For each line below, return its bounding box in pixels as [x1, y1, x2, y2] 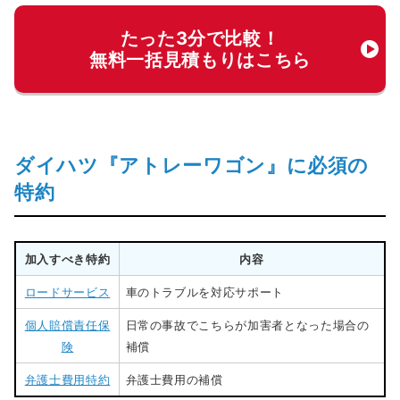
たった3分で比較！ [120, 28, 280, 50]
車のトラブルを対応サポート [125, 284, 285, 299]
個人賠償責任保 [24, 317, 111, 332]
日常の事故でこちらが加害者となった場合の [125, 317, 370, 332]
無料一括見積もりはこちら [89, 49, 311, 71]
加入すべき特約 [24, 251, 111, 266]
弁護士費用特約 [24, 371, 111, 387]
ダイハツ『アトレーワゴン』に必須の [14, 154, 370, 178]
